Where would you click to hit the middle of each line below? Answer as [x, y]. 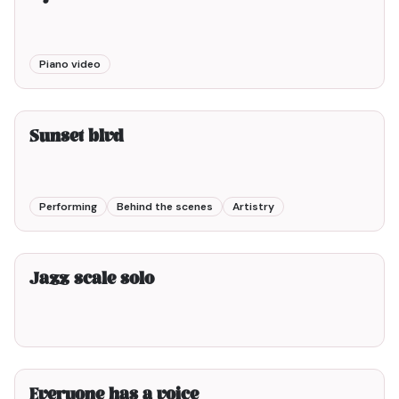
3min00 [349, 94]
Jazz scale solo [92, 280]
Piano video [70, 64]
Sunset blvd [77, 138]
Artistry [253, 207]
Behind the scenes [165, 207]
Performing [68, 207]
